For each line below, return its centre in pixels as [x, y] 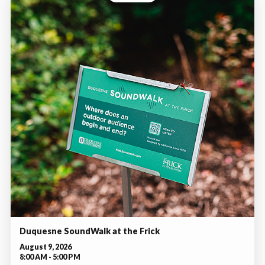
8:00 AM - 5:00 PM [50, 257]
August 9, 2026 [46, 247]
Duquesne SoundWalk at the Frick [90, 231]
